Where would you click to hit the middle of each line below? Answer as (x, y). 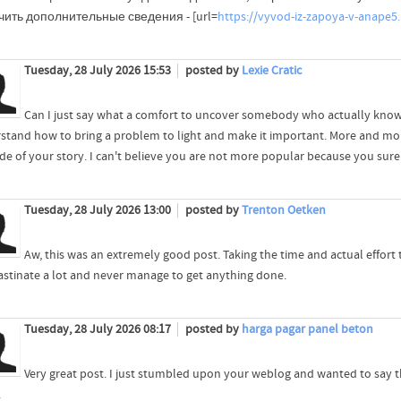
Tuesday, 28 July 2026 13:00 (98, 211)
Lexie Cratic (271, 71)
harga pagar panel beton (307, 330)
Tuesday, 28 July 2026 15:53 (98, 71)
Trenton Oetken (283, 211)
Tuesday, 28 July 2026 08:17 (98, 330)
